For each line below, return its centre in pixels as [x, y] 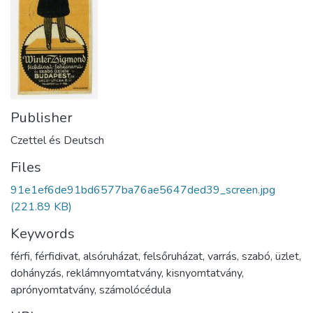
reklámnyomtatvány [114, 273]
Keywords [43, 233]
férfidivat [57, 256]
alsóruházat [111, 256]
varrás [222, 256]
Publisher [42, 117]
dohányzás [36, 273]
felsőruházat [173, 256]
